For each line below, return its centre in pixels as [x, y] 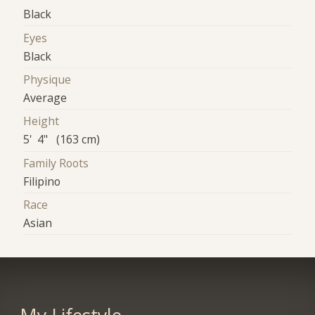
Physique [47, 79]
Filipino [42, 181]
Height [41, 121]
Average [45, 97]
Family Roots [56, 163]
